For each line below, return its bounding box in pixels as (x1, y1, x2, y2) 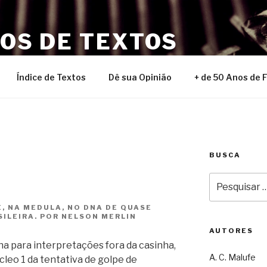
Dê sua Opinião (108, 72, 172, 82)
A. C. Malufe (209, 252, 256, 263)
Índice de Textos (16, 72, 86, 82)
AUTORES (209, 226, 253, 235)
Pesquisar (208, 173, 252, 184)
